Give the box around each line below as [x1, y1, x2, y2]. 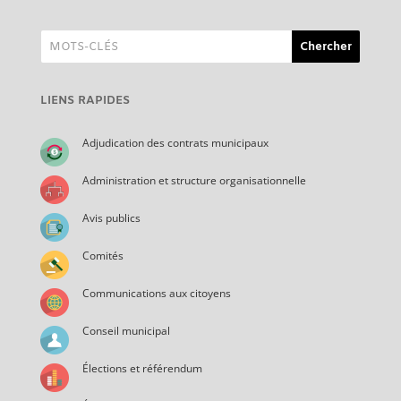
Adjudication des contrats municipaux [81, 134, 269, 150]
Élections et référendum [81, 360, 202, 376]
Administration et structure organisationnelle [81, 172, 306, 188]
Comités [81, 247, 124, 263]
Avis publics [81, 209, 141, 226]
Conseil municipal [81, 322, 170, 338]
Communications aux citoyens [81, 285, 231, 301]
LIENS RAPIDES [39, 92, 130, 108]
